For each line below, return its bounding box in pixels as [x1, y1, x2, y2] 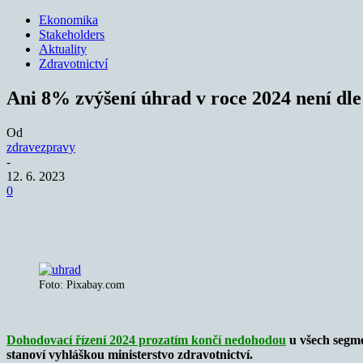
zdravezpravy [6, 139, 75, 154]
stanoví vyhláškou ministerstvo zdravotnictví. [6, 347, 253, 361]
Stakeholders [39, 28, 105, 41]
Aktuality [39, 42, 87, 56]
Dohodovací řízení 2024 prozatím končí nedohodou [6, 332, 286, 347]
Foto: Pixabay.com [39, 278, 125, 291]
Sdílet [68, 208, 93, 221]
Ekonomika [39, 13, 98, 27]
